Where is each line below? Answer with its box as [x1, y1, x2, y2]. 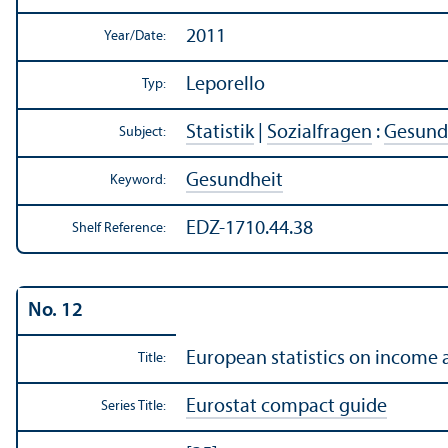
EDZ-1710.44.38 [186, 219, 313, 240]
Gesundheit [186, 171, 283, 192]
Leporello [186, 75, 265, 96]
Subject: [119, 125, 166, 141]
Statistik [186, 123, 254, 144]
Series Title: [101, 399, 166, 415]
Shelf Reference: [72, 221, 166, 237]
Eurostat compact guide [186, 397, 387, 418]
